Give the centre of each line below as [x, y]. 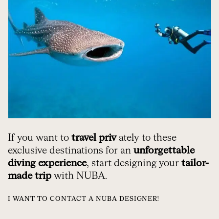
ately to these [146, 138]
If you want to [40, 138]
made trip [30, 176]
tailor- [195, 163]
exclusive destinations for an [71, 150]
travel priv [94, 138]
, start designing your [134, 163]
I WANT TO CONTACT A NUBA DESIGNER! [84, 199]
